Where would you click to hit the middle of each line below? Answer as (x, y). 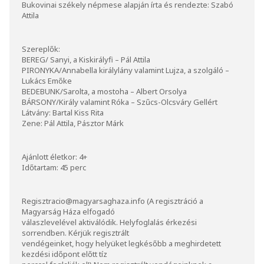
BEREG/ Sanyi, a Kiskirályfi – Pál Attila (86, 59)
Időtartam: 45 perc (54, 167)
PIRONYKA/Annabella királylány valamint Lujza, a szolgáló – (126, 70)
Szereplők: (41, 49)
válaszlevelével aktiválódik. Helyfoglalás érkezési (109, 222)
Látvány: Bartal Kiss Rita (63, 112)
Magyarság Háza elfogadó (68, 211)
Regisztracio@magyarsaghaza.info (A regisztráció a (113, 201)
